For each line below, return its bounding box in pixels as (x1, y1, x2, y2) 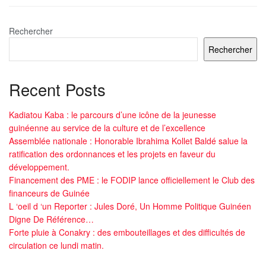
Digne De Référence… (9, 213, 94, 226)
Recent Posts (9, 77, 106, 101)
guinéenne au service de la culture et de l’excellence (9, 122, 205, 134)
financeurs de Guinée (9, 187, 90, 199)
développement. (9, 161, 72, 173)
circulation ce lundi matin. (9, 239, 104, 252)
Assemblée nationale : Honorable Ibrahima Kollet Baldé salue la (9, 135, 248, 147)
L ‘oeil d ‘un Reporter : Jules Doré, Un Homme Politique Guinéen (9, 200, 251, 213)
